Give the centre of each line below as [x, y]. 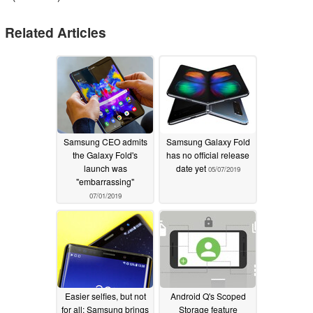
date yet [192, 168]
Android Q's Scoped [208, 296]
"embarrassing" [105, 182]
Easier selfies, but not [105, 296]
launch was [105, 168]
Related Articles [56, 32]
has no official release [208, 155]
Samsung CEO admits [105, 142]
